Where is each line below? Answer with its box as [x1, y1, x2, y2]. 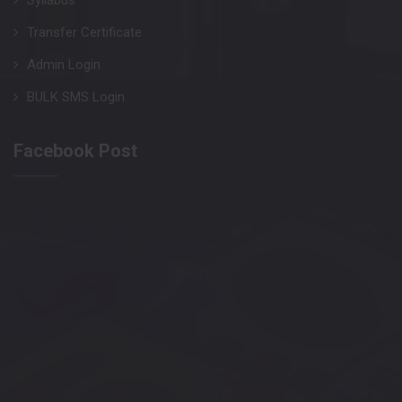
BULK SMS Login [27, 89, 125, 106]
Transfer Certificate [27, 24, 142, 41]
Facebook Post [13, 140, 137, 162]
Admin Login [27, 57, 100, 74]
